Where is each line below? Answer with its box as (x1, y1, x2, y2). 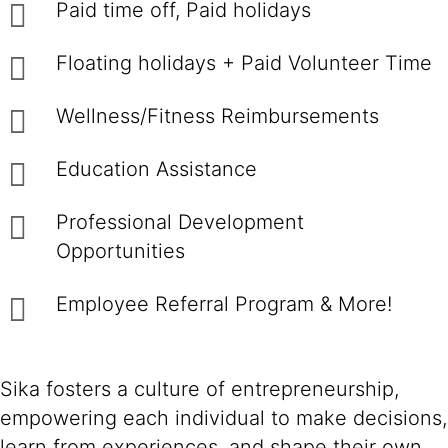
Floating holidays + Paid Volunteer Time (56, 51, 438, 75)
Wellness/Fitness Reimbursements (56, 104, 391, 128)
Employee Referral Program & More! (56, 292, 404, 316)
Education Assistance (56, 157, 263, 181)
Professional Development (56, 210, 304, 234)
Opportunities (56, 239, 197, 263)
